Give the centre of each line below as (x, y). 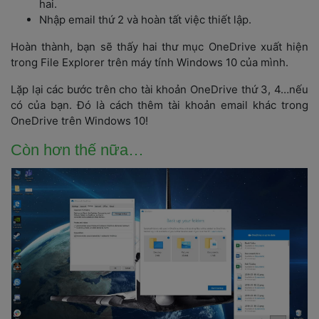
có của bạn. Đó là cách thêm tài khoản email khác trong (159, 105)
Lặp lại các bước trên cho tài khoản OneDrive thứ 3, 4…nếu (159, 90)
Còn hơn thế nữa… (77, 150)
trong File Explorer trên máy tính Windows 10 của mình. (150, 63)
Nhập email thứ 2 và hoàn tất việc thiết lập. (145, 20)
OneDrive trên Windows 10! (79, 121)
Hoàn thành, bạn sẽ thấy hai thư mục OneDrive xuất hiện (159, 47)
